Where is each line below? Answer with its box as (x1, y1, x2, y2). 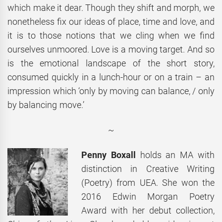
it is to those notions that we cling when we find (7, 30, 215, 41)
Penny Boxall (81, 150, 136, 161)
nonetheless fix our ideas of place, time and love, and (7, 16, 215, 27)
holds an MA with (135, 150, 215, 161)
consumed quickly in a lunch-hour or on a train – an (7, 72, 215, 83)
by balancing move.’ (7, 100, 84, 111)
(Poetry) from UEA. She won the (81, 177, 215, 188)
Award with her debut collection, (81, 205, 215, 216)
